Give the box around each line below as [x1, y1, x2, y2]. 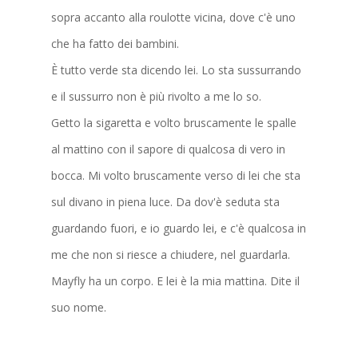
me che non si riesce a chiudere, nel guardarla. [51, 246, 290, 262]
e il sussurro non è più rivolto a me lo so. [51, 88, 261, 104]
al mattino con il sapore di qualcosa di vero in [51, 141, 285, 157]
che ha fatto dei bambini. [51, 35, 179, 51]
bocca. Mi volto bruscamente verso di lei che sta [51, 167, 300, 183]
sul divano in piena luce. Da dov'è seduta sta [51, 193, 280, 209]
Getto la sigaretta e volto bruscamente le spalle [51, 114, 296, 130]
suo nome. [51, 299, 106, 315]
